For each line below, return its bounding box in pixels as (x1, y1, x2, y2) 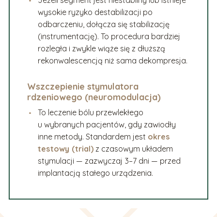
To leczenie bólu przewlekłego (38, 108, 144, 118)
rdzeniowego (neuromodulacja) (27, 92, 161, 103)
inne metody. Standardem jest (38, 132, 148, 142)
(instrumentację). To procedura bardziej (38, 31, 181, 41)
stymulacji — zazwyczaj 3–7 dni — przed (38, 156, 181, 166)
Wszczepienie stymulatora (27, 81, 139, 92)
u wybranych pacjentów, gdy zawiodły (38, 120, 176, 130)
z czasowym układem (93, 144, 173, 154)
